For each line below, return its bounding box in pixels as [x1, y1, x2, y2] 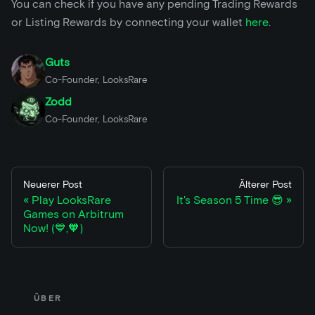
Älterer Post [239, 179, 292, 191]
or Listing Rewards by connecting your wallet [11, 15, 245, 30]
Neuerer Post [23, 179, 82, 191]
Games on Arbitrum [23, 207, 124, 221]
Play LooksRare [32, 193, 111, 207]
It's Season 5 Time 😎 [176, 193, 283, 207]
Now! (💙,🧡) [23, 221, 83, 236]
